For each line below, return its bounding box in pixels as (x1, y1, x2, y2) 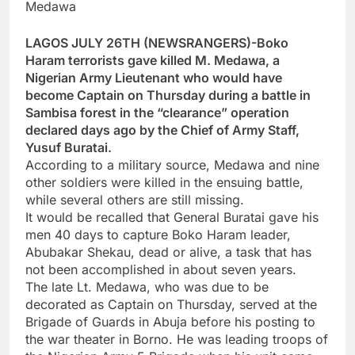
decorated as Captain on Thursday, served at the (25, 296, 317, 313)
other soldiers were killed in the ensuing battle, (25, 174, 303, 191)
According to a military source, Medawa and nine (25, 157, 319, 174)
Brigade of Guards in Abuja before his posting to (25, 314, 315, 330)
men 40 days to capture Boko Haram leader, (25, 227, 291, 243)
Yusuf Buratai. (25, 139, 112, 156)
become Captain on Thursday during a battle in (25, 87, 311, 104)
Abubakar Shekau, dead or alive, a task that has (25, 244, 311, 261)
